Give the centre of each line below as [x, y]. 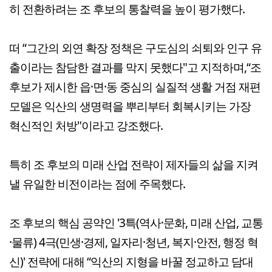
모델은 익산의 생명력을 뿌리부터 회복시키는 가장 [130, 106]
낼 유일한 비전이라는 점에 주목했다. [97, 183]
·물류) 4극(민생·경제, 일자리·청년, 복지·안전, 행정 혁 [134, 242]
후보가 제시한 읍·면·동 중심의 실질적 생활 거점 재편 [135, 86]
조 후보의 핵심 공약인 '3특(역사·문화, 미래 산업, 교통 [136, 222]
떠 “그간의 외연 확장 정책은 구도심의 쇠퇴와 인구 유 [135, 47]
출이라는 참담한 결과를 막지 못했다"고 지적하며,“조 [135, 67]
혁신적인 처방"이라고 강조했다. [86, 125]
